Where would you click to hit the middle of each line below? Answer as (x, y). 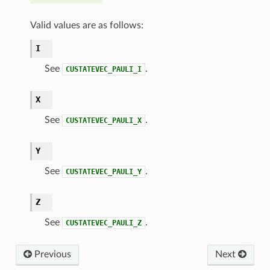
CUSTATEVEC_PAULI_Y (103, 171)
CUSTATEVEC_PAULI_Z (103, 223)
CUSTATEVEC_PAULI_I (103, 69)
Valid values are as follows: (86, 25)
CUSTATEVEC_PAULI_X (103, 120)
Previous (51, 254)
